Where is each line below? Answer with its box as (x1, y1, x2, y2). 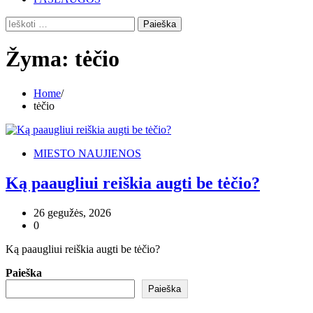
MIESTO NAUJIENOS (34, 147, 141, 159)
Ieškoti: (5, 16, 37, 28)
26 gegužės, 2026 (34, 206, 111, 219)
